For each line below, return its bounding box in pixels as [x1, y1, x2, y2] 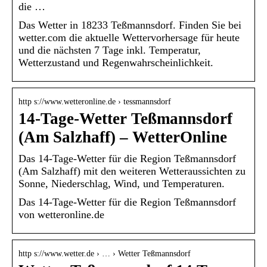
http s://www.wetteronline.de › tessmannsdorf [18, 97, 171, 106]
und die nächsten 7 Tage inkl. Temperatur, [18, 44, 201, 56]
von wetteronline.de [18, 208, 104, 221]
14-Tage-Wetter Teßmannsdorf [18, 109, 232, 128]
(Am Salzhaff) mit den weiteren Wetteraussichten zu [18, 164, 246, 177]
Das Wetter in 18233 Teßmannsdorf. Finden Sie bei [18, 18, 241, 31]
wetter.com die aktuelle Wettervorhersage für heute [18, 31, 240, 44]
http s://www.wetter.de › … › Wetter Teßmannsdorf [18, 249, 191, 258]
